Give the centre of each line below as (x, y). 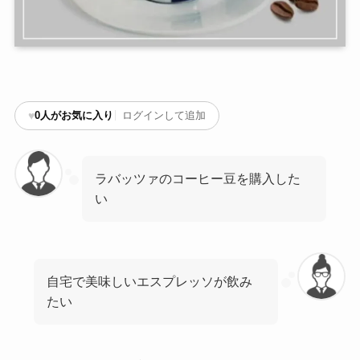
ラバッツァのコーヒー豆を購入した (198, 178)
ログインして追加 (164, 116)
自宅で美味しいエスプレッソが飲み (150, 282)
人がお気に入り (76, 116)
